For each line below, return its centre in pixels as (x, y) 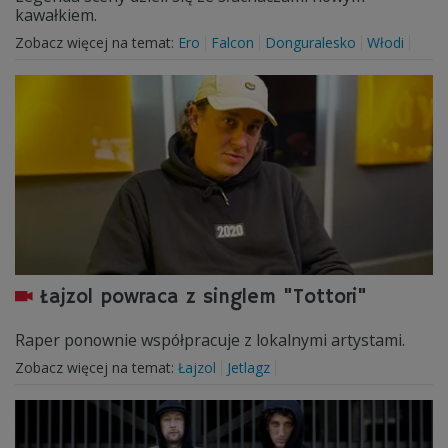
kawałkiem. (56, 15)
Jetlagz (248, 367)
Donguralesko (310, 42)
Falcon (232, 42)
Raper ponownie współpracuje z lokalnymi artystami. (210, 340)
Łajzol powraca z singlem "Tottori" (203, 297)
